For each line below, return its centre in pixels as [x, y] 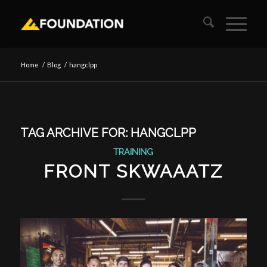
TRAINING [133, 152]
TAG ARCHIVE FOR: [75, 133]
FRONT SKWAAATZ [133, 171]
